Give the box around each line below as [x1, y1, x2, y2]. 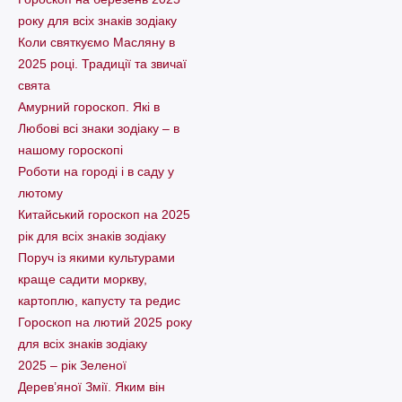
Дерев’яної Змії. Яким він [18, 380, 165, 395]
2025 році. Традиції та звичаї [18, 57, 187, 72]
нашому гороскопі [18, 143, 123, 158]
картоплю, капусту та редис [18, 293, 180, 309]
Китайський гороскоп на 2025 [18, 207, 190, 223]
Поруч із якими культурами [18, 250, 175, 266]
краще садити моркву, [18, 272, 147, 287]
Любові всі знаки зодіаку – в [18, 121, 179, 136]
